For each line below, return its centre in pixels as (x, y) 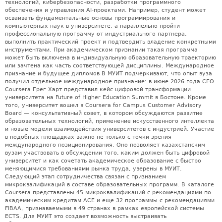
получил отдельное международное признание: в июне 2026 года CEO (110, 81)
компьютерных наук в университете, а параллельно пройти (92, 26)
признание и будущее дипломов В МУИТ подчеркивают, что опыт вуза (109, 73)
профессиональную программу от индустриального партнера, (96, 34)
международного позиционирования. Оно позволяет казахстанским (105, 145)
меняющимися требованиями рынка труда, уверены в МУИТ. (93, 168)
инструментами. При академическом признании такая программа (101, 50)
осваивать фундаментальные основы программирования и (90, 18)
